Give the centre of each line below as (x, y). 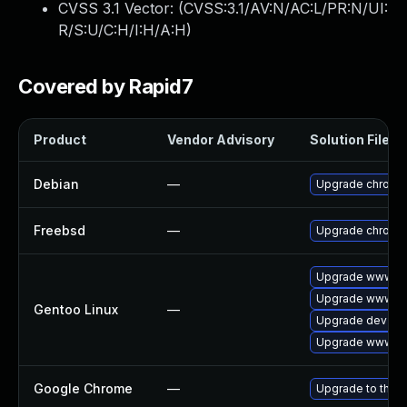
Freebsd (60, 230)
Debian (56, 184)
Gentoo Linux (76, 309)
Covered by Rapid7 (106, 86)
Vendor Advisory (221, 139)
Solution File (350, 139)
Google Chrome (83, 388)
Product (60, 139)
